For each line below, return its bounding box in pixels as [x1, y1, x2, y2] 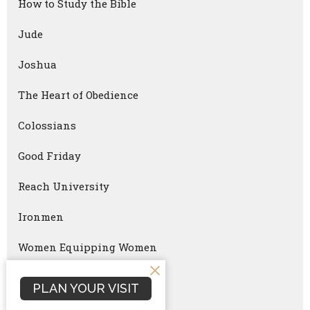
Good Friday [18, 149, 81, 163]
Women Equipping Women [18, 240, 157, 255]
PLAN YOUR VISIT [32, 280, 139, 295]
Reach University [18, 179, 109, 194]
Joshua [18, 57, 57, 72]
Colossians [18, 118, 76, 133]
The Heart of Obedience [18, 88, 138, 102]
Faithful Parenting [18, 271, 118, 285]
